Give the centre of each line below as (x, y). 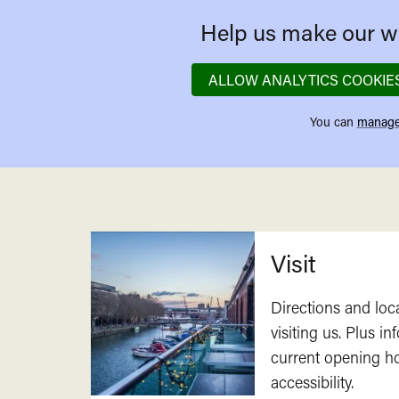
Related (142, 233)
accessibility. (314, 383)
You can (333, 122)
